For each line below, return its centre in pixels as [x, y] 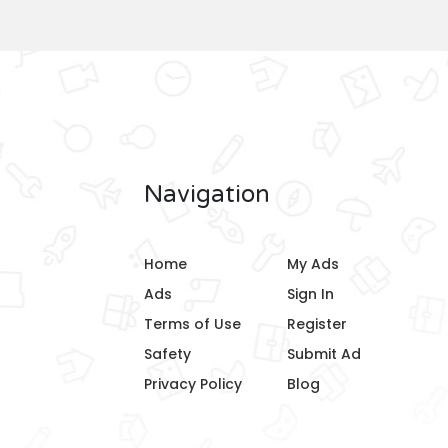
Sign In [310, 294]
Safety [167, 354]
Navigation [207, 194]
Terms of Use [192, 324]
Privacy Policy [193, 384]
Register [316, 324]
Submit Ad [323, 354]
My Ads [312, 264]
